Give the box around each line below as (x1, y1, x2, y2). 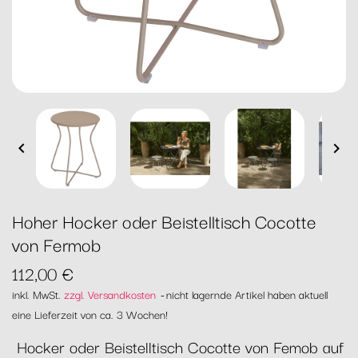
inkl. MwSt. (12, 285, 64, 303)
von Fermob (12, 229, 101, 258)
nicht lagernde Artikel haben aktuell (166, 285, 328, 303)
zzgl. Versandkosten (64, 285, 156, 303)
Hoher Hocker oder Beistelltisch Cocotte (12, 206, 316, 235)
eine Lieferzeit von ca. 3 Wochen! (12, 305, 168, 323)
